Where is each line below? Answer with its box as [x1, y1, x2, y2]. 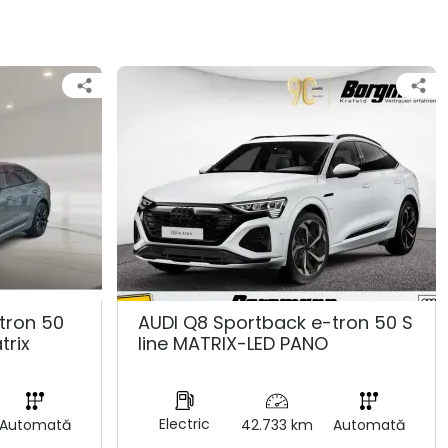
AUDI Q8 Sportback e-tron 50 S [138, 309, 414, 335]
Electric [158, 413, 210, 434]
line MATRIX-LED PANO [138, 330, 329, 356]
